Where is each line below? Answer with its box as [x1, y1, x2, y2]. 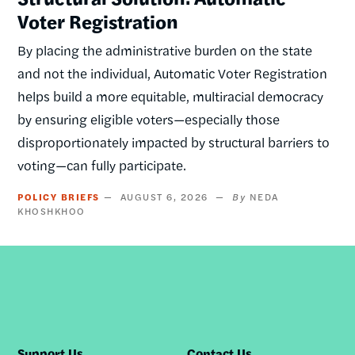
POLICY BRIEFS [17, 189, 100, 204]
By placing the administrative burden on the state [17, 40, 313, 60]
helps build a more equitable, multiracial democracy [17, 86, 324, 106]
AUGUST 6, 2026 [120, 189, 208, 204]
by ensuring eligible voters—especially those [17, 109, 281, 129]
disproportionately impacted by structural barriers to [17, 132, 330, 152]
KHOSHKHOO [17, 204, 86, 219]
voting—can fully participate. [17, 155, 190, 175]
